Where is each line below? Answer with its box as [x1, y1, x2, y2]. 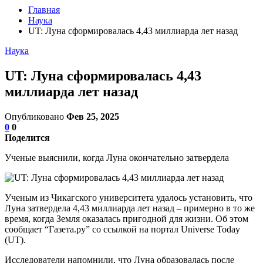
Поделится [5, 132, 50, 143]
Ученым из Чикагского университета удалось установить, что [5, 192, 252, 203]
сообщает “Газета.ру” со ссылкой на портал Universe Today [5, 224, 240, 234]
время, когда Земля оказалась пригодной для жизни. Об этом [5, 213, 248, 224]
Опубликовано [5, 111, 66, 122]
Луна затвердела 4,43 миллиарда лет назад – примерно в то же [5, 203, 255, 213]
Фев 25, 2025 [66, 111, 119, 122]
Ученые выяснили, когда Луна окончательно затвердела [5, 152, 229, 163]
